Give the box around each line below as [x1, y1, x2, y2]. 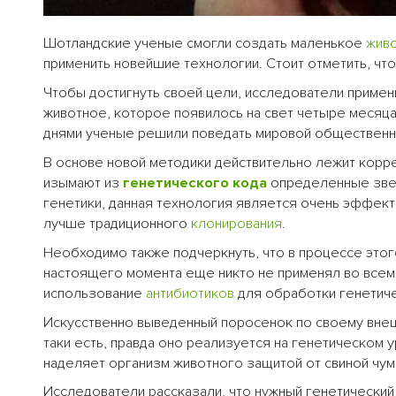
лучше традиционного [43, 214, 191, 232]
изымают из [43, 173, 123, 192]
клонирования [191, 214, 282, 232]
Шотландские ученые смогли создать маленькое [43, 34, 366, 52]
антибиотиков [146, 284, 234, 302]
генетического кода [123, 173, 267, 192]
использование [43, 284, 146, 302]
